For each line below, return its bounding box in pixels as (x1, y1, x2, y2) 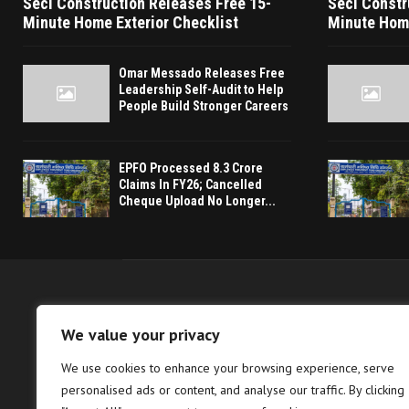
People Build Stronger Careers (119, 98, 288, 113)
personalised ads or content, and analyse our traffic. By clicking (61, 382, 404, 398)
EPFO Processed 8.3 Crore (119, 160, 263, 175)
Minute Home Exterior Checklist (23, 12, 238, 32)
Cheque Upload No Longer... (119, 193, 276, 208)
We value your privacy (61, 324, 220, 345)
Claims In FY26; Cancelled (119, 176, 262, 192)
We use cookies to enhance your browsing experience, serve (61, 360, 394, 376)
